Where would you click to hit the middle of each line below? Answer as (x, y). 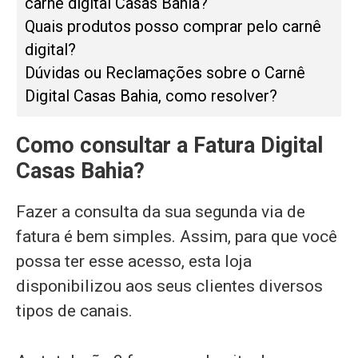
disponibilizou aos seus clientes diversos (169, 286)
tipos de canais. (74, 311)
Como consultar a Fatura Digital (169, 146)
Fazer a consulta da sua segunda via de (161, 212)
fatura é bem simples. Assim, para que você (177, 237)
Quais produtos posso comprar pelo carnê (173, 27)
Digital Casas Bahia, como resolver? (151, 96)
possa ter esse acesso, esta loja (134, 262)
